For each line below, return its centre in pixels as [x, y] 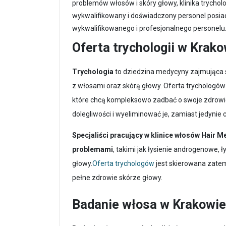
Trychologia [93, 71]
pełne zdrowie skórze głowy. [117, 177]
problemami [93, 149]
